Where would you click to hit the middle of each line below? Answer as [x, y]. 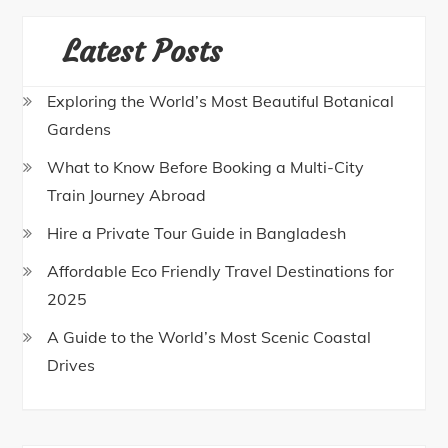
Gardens [79, 129]
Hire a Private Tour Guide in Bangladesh [197, 233]
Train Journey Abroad [127, 195]
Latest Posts [143, 51]
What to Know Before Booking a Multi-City [206, 167]
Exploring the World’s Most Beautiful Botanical [221, 101]
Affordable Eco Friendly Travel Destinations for [221, 271]
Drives [71, 365]
